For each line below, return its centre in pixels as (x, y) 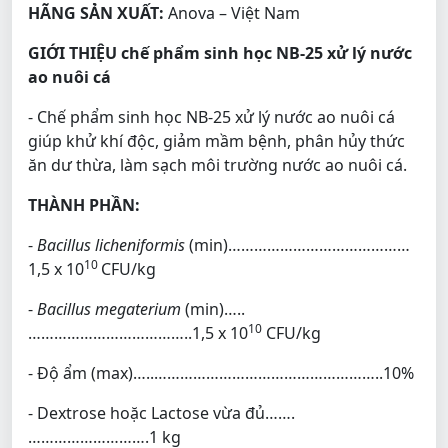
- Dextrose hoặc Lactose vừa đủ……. (161, 412)
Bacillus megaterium (109, 308)
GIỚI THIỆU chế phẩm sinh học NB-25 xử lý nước (220, 52)
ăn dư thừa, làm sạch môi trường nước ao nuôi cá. (217, 164)
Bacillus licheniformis (111, 244)
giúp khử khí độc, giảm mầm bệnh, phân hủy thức (216, 140)
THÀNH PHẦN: (84, 204)
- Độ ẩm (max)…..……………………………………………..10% (221, 372)
